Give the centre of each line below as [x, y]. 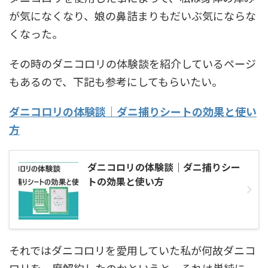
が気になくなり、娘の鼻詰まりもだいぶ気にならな [133, 16]
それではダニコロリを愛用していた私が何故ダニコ [132, 250]
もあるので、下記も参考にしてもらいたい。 [116, 81]
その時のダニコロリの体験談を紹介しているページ [133, 63]
